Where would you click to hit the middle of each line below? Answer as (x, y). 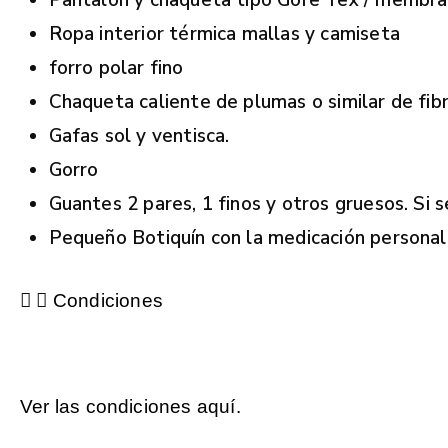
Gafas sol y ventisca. (139, 136)
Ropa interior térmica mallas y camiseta (224, 34)
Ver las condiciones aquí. (130, 406)
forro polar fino (116, 68)
